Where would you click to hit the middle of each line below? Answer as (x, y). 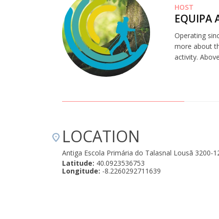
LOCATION (101, 136)
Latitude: (78, 163)
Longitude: (81, 171)
